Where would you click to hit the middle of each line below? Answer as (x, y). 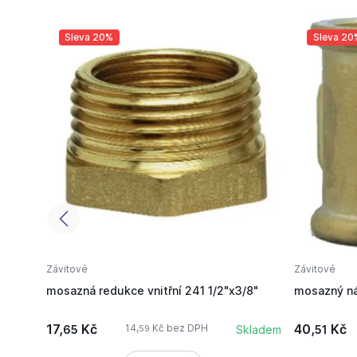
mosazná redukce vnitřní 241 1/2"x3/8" (152, 290)
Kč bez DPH (178, 328)
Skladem (258, 329)
